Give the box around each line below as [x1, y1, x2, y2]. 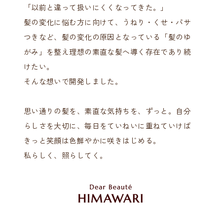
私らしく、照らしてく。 [23, 149, 108, 160]
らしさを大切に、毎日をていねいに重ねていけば [23, 120, 191, 131]
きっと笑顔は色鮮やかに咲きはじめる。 [23, 135, 161, 146]
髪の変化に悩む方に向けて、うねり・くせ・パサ [23, 16, 191, 27]
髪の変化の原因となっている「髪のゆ [61, 31, 191, 42]
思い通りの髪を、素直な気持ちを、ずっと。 [23, 105, 176, 116]
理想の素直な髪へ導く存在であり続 [69, 46, 191, 57]
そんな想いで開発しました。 [23, 75, 123, 86]
